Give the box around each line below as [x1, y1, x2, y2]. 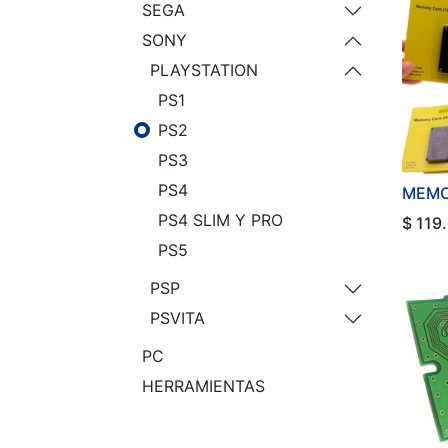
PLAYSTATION [150, 60, 258, 80]
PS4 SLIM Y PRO [158, 210, 283, 230]
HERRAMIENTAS [142, 376, 265, 396]
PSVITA [150, 308, 205, 328]
